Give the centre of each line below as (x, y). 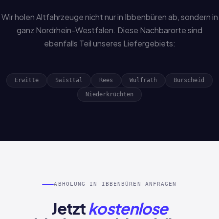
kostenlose (128, 208)
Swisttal (69, 80)
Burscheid (189, 80)
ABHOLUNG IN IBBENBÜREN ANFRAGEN (115, 184)
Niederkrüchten (109, 94)
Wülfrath (143, 80)
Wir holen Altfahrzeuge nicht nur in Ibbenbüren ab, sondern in (109, 17)
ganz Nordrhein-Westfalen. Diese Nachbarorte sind (109, 30)
